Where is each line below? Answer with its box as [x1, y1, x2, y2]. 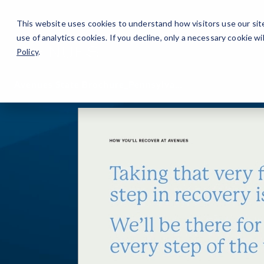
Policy [16, 47, 38, 57]
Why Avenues [137, 14, 189, 24]
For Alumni [73, 14, 110, 24]
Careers [15, 14, 45, 24]
